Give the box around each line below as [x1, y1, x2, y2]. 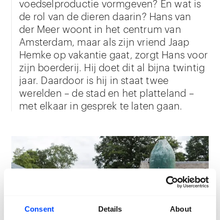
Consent [25, 205, 54, 214]
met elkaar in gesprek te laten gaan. [19, 98, 183, 111]
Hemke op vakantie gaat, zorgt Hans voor [19, 47, 208, 60]
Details [98, 205, 122, 214]
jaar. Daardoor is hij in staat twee [19, 73, 169, 86]
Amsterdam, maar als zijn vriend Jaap [19, 34, 190, 48]
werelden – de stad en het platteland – [19, 85, 194, 99]
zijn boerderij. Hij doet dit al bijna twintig [19, 60, 205, 73]
